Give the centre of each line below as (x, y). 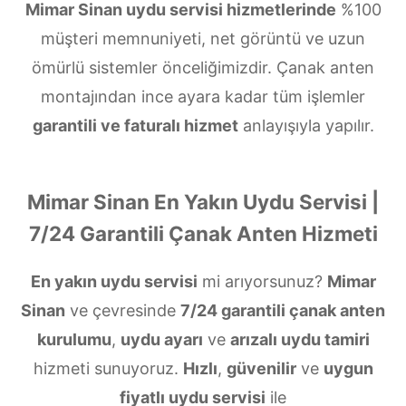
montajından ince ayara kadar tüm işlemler (203, 96)
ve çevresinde (123, 310)
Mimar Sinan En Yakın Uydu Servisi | (203, 201)
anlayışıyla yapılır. (306, 125)
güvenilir (261, 368)
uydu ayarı (161, 339)
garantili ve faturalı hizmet (135, 125)
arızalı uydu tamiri (300, 339)
